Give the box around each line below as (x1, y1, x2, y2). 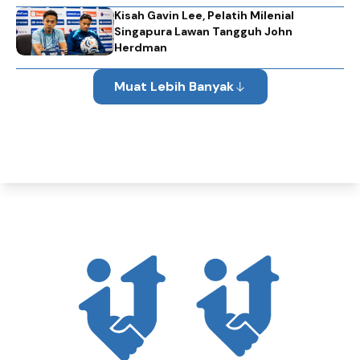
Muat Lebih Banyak (113, 77, 234, 95)
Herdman (114, 39, 168, 55)
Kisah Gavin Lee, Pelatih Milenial (114, 7, 295, 22)
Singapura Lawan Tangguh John (114, 23, 293, 39)
